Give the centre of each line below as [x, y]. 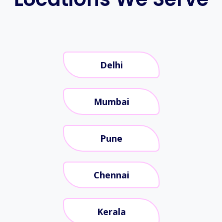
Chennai [111, 175]
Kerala [111, 211]
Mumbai [111, 101]
